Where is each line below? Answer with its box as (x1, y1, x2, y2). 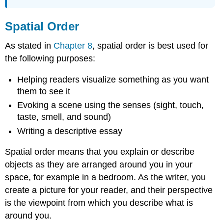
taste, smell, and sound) (17, 112, 111, 122)
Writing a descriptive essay (17, 126, 123, 136)
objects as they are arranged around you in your (5, 160, 193, 170)
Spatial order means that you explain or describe (5, 147, 195, 157)
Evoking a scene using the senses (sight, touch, (17, 100, 204, 110)
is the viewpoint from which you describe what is (5, 198, 193, 208)
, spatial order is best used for (92, 41, 209, 51)
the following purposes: (5, 54, 96, 64)
